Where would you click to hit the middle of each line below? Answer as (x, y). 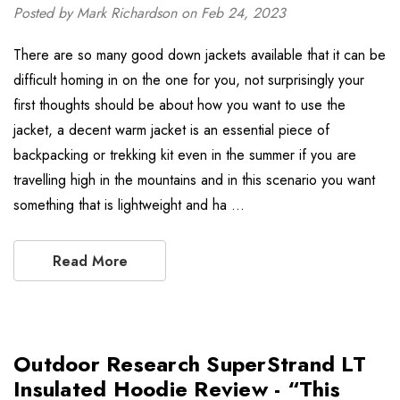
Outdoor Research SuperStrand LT (190, 364)
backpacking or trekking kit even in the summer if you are (185, 155)
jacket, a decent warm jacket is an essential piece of (171, 130)
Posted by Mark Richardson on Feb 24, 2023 (150, 13)
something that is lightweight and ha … (129, 205)
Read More (90, 261)
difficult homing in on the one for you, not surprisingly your (189, 80)
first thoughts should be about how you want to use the (179, 105)
